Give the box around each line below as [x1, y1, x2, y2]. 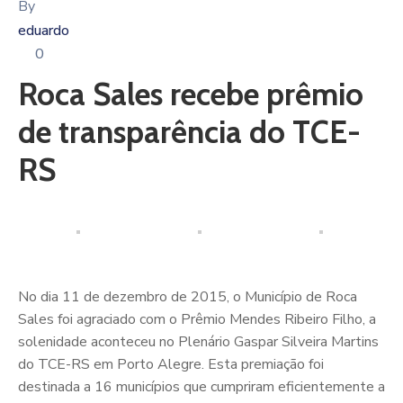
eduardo [18, 20, 69, 40]
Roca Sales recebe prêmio [18, 74, 363, 113]
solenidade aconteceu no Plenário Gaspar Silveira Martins [18, 331, 379, 352]
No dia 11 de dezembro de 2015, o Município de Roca [18, 286, 357, 307]
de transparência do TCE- [18, 112, 361, 151]
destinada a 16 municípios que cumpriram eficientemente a [18, 376, 385, 397]
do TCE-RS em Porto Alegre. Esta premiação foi [18, 354, 324, 374]
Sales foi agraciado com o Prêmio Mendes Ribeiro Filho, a [18, 309, 376, 329]
